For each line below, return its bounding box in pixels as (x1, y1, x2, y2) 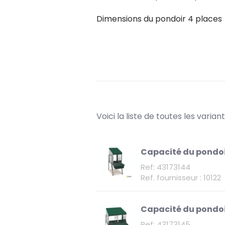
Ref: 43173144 (141, 162, 190, 173)
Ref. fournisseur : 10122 (141, 172, 221, 183)
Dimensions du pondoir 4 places (96, 13, 222, 25)
